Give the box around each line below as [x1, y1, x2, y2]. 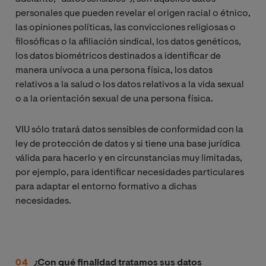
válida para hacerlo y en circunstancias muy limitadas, [15, 153, 242, 163]
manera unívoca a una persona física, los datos [15, 65, 213, 75]
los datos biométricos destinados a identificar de [15, 51, 221, 61]
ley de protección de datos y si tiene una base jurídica [15, 139, 240, 149]
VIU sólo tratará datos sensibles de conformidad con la [15, 125, 243, 135]
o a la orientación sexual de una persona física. [15, 94, 213, 104]
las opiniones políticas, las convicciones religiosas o [15, 23, 236, 33]
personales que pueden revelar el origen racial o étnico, [15, 8, 251, 18]
